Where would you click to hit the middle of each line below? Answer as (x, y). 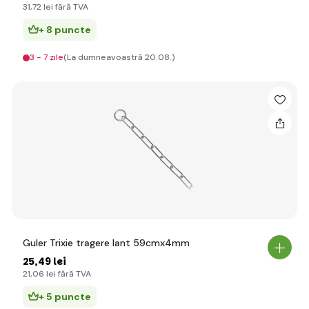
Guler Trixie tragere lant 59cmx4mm (106, 243)
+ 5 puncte (65, 297)
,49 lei (50, 261)
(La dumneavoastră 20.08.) (119, 57)
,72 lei (42, 7)
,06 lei (43, 274)
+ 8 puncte (65, 30)
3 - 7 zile (47, 57)
